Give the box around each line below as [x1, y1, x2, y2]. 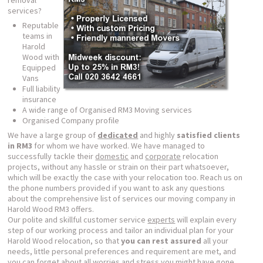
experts [147, 214, 176, 225]
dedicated [97, 130, 139, 140]
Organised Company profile [22, 115, 120, 126]
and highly [138, 130, 177, 140]
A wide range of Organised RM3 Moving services [22, 104, 193, 115]
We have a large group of [8, 130, 98, 140]
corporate [145, 151, 181, 161]
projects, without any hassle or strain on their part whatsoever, [8, 161, 230, 172]
